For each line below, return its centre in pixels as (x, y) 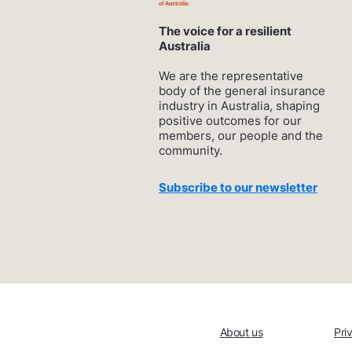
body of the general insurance (242, 90)
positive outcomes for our (230, 120)
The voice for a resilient (225, 31)
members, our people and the (241, 135)
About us (241, 332)
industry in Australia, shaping (239, 105)
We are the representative (231, 75)
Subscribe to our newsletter (238, 187)
